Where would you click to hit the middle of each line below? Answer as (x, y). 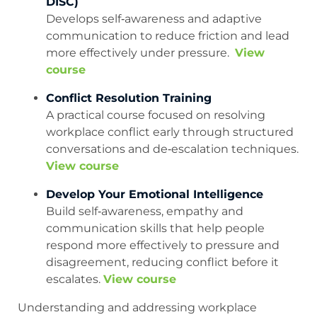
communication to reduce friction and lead (168, 36)
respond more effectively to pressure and (163, 246)
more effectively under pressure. (140, 53)
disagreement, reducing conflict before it (162, 263)
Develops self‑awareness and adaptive (154, 19)
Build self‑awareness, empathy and (145, 212)
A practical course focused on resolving (156, 115)
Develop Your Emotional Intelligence (155, 195)
